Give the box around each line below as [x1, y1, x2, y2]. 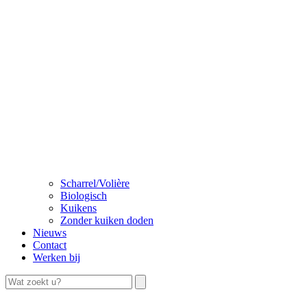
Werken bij [33, 251, 80, 263]
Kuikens [60, 202, 97, 214]
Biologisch [60, 190, 107, 201]
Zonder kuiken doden [60, 214, 153, 226]
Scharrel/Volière [60, 177, 130, 189]
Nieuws [33, 227, 66, 238]
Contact [33, 239, 66, 251]
